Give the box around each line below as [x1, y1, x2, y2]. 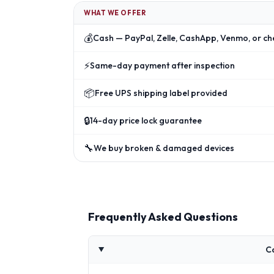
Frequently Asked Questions [88, 210, 238, 224]
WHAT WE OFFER [84, 9, 146, 17]
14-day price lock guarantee [90, 115, 202, 126]
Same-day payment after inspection [90, 60, 235, 71]
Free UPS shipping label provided [95, 87, 228, 98]
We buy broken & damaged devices [94, 143, 234, 154]
